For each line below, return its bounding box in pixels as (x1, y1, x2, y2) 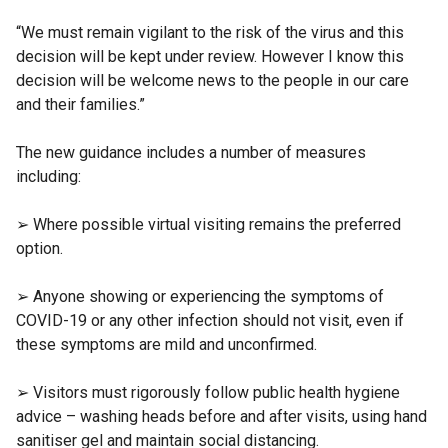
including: (16, 167, 81, 187)
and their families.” (16, 95, 145, 115)
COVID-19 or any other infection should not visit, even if (16, 311, 404, 331)
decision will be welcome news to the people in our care (16, 71, 409, 91)
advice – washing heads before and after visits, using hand (16, 407, 427, 427)
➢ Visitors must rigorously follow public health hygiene (16, 383, 400, 403)
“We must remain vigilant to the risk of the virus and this (16, 23, 404, 43)
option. (16, 239, 63, 259)
